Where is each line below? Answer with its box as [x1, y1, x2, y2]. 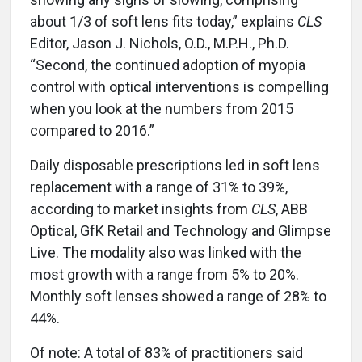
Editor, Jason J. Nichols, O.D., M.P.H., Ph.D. [30, 35, 289, 53]
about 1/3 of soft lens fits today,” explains [30, 13, 297, 31]
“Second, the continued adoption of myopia [30, 57, 305, 74]
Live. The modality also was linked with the [30, 244, 301, 262]
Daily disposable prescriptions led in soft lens [30, 157, 320, 175]
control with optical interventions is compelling [30, 78, 329, 96]
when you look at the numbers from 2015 [30, 100, 293, 118]
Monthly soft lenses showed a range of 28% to [30, 288, 326, 305]
